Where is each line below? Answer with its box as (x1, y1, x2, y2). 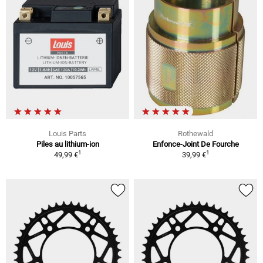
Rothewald (178, 129, 213, 138)
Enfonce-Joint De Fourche (152, 140, 239, 149)
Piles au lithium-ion (36, 140, 99, 149)
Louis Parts (49, 129, 86, 138)
